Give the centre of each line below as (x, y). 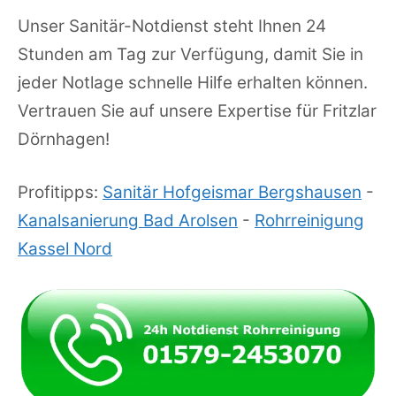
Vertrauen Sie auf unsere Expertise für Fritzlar (197, 111)
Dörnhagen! (64, 140)
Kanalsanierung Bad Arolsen (128, 221)
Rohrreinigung (309, 221)
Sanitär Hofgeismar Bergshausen (232, 193)
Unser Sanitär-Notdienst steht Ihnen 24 (172, 27)
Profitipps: (60, 193)
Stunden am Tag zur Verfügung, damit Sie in (190, 55)
